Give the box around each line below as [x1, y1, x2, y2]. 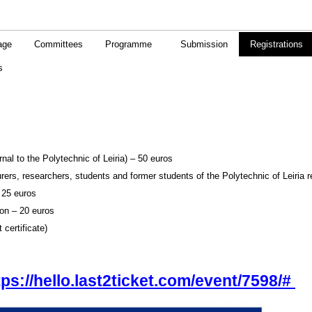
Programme [105, 38, 152, 49]
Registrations [250, 38, 303, 49]
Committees [34, 38, 83, 49]
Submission [180, 38, 228, 49]
